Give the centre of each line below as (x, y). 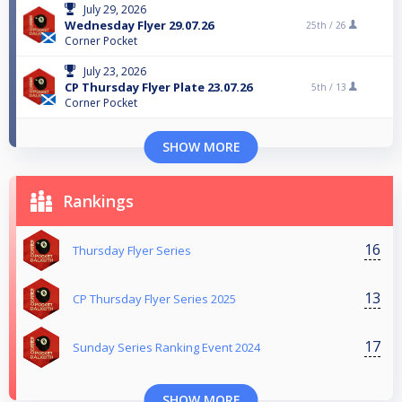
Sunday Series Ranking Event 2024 (166, 347)
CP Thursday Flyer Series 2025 (154, 298)
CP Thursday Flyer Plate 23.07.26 (158, 87)
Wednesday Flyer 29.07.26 (139, 25)
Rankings (98, 201)
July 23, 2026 (115, 71)
